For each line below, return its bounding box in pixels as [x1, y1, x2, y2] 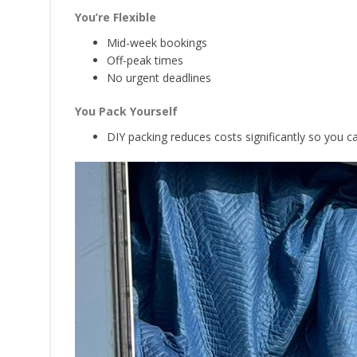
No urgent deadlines [107, 70, 211, 85]
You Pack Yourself [75, 104, 178, 119]
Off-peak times [107, 53, 183, 68]
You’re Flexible [75, 10, 156, 25]
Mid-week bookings [107, 35, 207, 50]
